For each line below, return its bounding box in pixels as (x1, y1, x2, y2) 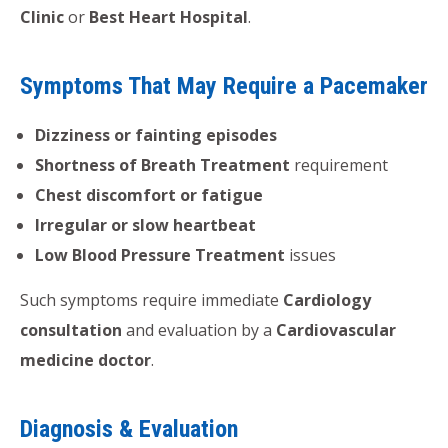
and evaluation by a (122, 318, 276, 341)
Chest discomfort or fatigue (35, 183, 263, 206)
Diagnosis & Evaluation (20, 414, 238, 443)
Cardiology (283, 288, 371, 311)
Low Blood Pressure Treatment (35, 243, 285, 266)
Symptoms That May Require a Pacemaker (20, 71, 428, 100)
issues (285, 243, 336, 266)
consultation (20, 318, 122, 341)
